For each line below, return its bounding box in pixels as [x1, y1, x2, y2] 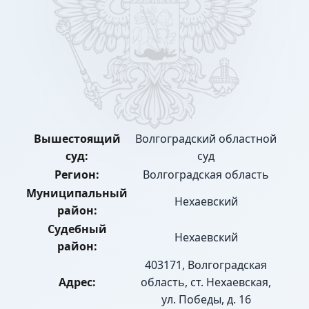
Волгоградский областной [135, 131, 277, 147]
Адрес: [58, 275, 96, 290]
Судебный [47, 221, 107, 237]
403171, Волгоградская [145, 257, 267, 273]
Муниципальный [26, 186, 128, 201]
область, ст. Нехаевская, [141, 275, 271, 290]
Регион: [54, 167, 99, 183]
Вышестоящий [33, 131, 121, 147]
